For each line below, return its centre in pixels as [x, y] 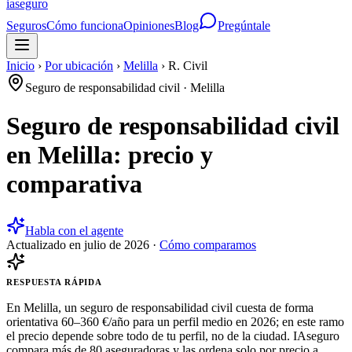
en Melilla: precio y [110, 155]
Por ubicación [79, 66]
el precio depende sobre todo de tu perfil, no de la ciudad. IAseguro [173, 335]
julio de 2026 [117, 244]
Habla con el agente [74, 230]
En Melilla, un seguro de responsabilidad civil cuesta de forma [160, 307]
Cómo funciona [85, 26]
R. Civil [188, 66]
